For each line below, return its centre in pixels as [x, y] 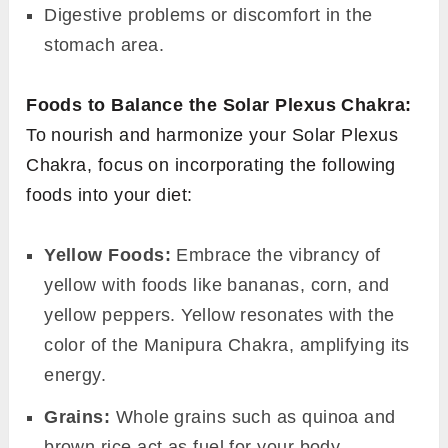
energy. [75, 374]
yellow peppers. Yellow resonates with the [219, 314]
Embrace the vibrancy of [275, 254]
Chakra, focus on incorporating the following [211, 164]
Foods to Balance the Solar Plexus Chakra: [219, 104]
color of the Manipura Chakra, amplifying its [227, 344]
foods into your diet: [109, 194]
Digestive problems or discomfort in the [208, 14]
